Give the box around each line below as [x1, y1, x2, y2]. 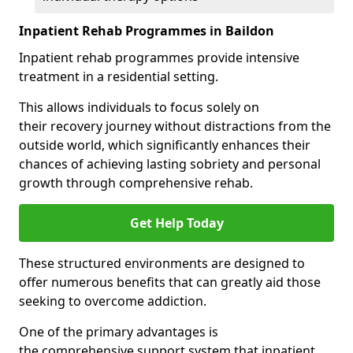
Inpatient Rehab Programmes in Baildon [19, 22, 274, 39]
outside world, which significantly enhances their [19, 136, 310, 154]
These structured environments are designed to [19, 255, 305, 272]
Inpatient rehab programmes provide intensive [19, 49, 299, 66]
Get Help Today [129, 214, 224, 232]
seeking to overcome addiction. [19, 292, 206, 310]
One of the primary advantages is [19, 323, 218, 340]
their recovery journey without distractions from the [19, 117, 331, 135]
